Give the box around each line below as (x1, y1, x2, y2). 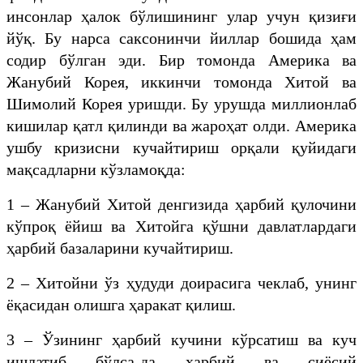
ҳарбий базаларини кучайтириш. (6, 238, 233, 257)
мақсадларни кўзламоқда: (6, 160, 186, 178)
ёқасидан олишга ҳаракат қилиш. (6, 295, 236, 314)
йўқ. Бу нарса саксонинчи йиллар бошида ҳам (6, 28, 357, 47)
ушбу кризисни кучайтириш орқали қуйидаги (6, 138, 357, 156)
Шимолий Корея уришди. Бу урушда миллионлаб (6, 94, 357, 113)
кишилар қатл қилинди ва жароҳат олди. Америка (6, 116, 357, 135)
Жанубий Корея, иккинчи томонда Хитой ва (6, 72, 357, 91)
